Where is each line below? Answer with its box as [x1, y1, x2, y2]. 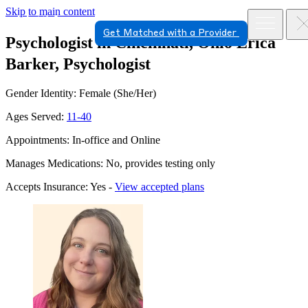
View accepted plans [115, 180, 204, 192]
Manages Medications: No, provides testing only [5, 157, 215, 169]
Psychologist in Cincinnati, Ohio [5, 33, 232, 52]
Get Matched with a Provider [103, 28, 239, 38]
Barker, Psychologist [5, 54, 151, 73]
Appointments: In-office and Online [5, 133, 160, 146]
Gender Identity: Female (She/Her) [5, 87, 156, 99]
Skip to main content [5, 5, 95, 17]
